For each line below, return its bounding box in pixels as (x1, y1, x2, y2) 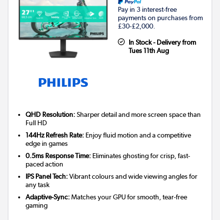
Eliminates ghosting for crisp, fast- (91, 152, 191, 160)
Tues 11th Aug (128, 47, 169, 55)
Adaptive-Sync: (26, 193, 70, 201)
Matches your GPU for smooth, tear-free (70, 193, 188, 201)
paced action (26, 160, 64, 168)
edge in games (26, 139, 68, 148)
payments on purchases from (118, 14, 203, 22)
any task (26, 181, 50, 189)
